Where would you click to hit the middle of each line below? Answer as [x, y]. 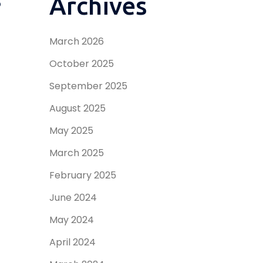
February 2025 [82, 175]
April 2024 [72, 242]
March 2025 [76, 153]
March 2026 [76, 41]
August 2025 [77, 108]
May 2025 [71, 131]
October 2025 [81, 64]
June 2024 [73, 198]
